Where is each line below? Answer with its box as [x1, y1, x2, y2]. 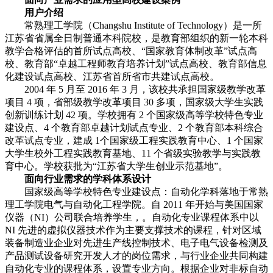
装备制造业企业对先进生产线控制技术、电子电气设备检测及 [5, 238, 268, 249]
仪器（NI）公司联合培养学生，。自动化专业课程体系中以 [5, 212, 259, 223]
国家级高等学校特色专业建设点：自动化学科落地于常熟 [5, 186, 268, 197]
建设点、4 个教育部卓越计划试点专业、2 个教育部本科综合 [5, 122, 263, 133]
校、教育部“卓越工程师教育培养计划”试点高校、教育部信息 [5, 58, 267, 69]
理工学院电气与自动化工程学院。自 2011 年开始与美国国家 [5, 199, 263, 210]
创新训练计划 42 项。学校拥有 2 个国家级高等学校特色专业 [5, 110, 263, 121]
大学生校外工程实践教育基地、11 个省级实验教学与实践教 [5, 148, 261, 159]
